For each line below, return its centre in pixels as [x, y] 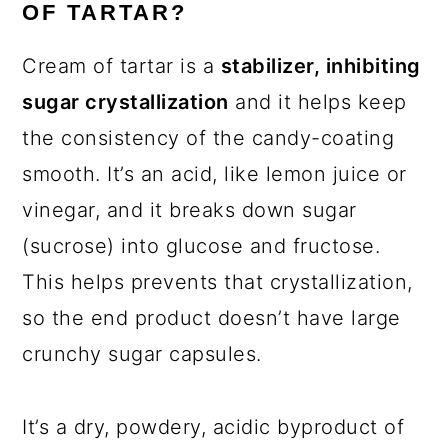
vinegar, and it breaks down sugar [189, 210]
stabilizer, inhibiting [320, 66]
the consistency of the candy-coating [208, 138]
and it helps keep [317, 102]
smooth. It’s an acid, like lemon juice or [214, 174]
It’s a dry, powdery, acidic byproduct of [213, 427]
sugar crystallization [125, 102]
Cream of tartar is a [121, 66]
